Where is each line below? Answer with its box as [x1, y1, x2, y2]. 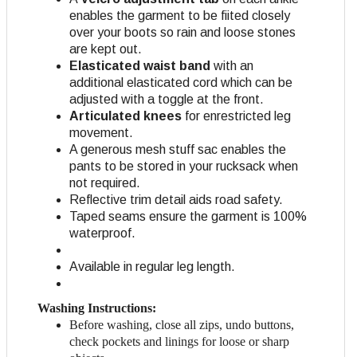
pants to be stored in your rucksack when [69, 159, 298, 174]
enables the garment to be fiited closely [69, 9, 290, 23]
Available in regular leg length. [69, 260, 235, 274]
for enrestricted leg [182, 109, 291, 124]
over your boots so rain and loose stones [69, 25, 296, 40]
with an [210, 59, 253, 73]
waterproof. [69, 226, 135, 241]
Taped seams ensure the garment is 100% [69, 210, 307, 224]
